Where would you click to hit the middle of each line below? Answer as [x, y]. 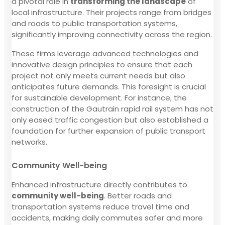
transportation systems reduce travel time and [100, 206]
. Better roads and [138, 195]
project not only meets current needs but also [98, 75]
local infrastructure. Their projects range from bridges [111, 12]
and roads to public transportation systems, [94, 23]
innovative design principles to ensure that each [102, 64]
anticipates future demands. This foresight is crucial [109, 86]
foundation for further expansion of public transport [108, 131]
